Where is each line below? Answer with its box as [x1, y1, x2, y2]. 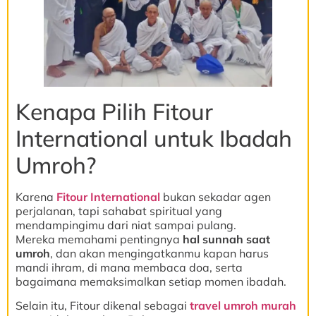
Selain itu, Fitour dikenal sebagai [16, 298, 190, 313]
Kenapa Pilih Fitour [16, 97, 213, 126]
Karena [16, 189, 56, 204]
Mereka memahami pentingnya [16, 231, 183, 246]
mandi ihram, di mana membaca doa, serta [16, 260, 243, 274]
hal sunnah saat [183, 231, 270, 246]
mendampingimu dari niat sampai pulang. [16, 217, 236, 232]
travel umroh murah [190, 298, 296, 313]
